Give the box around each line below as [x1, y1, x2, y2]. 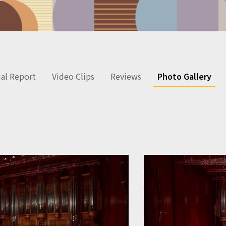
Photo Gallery [157, 70, 211, 82]
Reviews [110, 70, 141, 82]
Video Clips [51, 70, 94, 82]
